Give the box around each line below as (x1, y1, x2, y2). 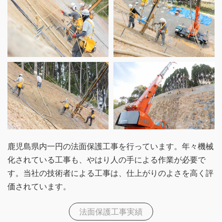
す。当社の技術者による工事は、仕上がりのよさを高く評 (7, 166, 214, 178)
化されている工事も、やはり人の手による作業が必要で (7, 153, 206, 165)
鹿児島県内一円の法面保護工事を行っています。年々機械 (7, 140, 214, 152)
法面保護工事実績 (79, 205, 143, 217)
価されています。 (7, 180, 71, 192)
